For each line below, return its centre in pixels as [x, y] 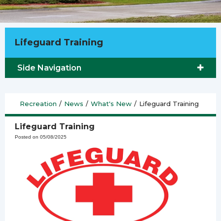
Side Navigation [49, 68]
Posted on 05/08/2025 [41, 137]
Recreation [38, 103]
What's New [111, 103]
